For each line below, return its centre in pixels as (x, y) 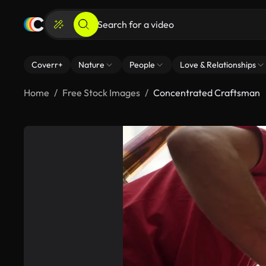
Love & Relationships (218, 65)
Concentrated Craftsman (207, 93)
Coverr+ (47, 65)
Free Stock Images (101, 93)
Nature (91, 65)
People (142, 65)
